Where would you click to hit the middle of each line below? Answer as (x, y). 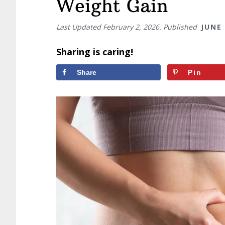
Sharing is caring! (95, 52)
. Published (179, 27)
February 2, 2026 (131, 27)
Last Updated (80, 27)
